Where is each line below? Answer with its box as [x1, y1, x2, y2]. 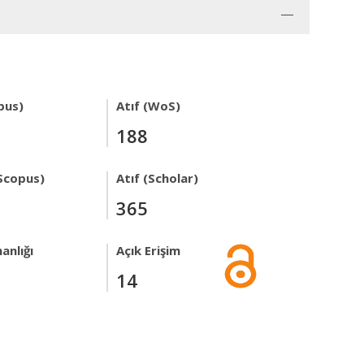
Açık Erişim [116, 242, 180, 258]
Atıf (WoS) [116, 97, 180, 114]
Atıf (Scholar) [116, 170, 198, 186]
